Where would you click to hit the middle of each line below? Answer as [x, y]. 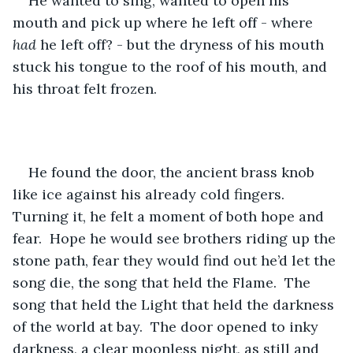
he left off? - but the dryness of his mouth [182, 44]
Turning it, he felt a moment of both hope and [170, 216]
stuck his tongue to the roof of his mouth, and [172, 66]
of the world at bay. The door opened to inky [167, 326]
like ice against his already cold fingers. [152, 194]
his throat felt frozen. [85, 88]
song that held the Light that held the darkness [175, 304]
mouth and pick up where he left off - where [165, 22]
